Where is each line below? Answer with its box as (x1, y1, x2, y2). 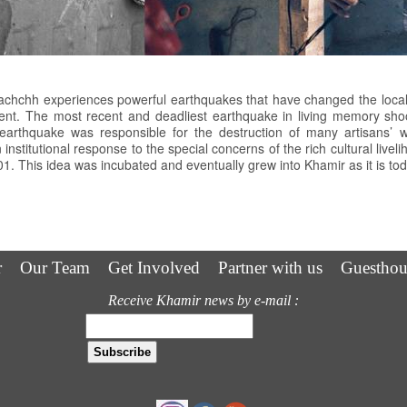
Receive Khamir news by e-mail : (108, 293, 299, 309)
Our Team (20, 258, 90, 278)
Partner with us (218, 258, 323, 278)
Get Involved (108, 258, 200, 278)
